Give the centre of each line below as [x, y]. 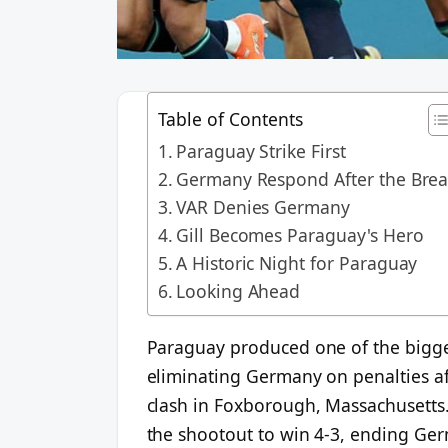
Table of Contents [230, 118]
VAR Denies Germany [263, 206]
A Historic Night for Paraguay [296, 262]
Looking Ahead [238, 290]
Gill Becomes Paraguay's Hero [299, 234]
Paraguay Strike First [260, 150]
